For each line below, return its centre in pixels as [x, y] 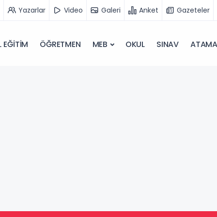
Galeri [111, 10]
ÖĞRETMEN [60, 44]
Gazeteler [193, 10]
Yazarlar [32, 10]
